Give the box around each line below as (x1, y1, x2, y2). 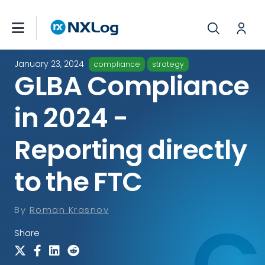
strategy (152, 59, 184, 69)
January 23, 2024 (14, 58, 86, 70)
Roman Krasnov (29, 203, 109, 216)
